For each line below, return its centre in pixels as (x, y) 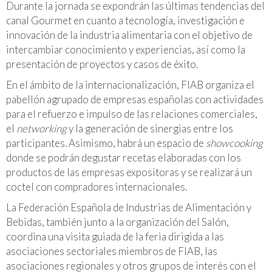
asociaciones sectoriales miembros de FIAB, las (112, 251)
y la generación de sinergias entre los (150, 128)
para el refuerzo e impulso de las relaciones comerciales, (132, 114)
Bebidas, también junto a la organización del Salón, (117, 222)
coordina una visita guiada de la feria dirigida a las (115, 236)
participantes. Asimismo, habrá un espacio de (105, 143)
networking (42, 128)
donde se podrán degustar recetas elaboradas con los (124, 158)
